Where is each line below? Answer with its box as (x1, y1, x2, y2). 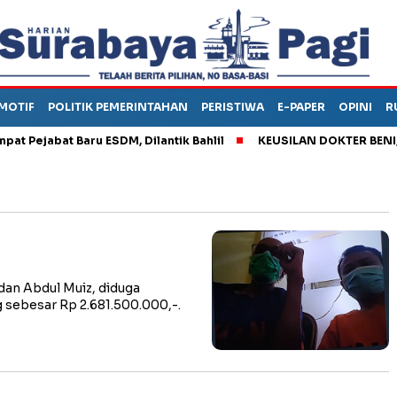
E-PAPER (277, 100, 325, 113)
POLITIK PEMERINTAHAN (48, 100, 188, 113)
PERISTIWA (201, 100, 264, 113)
